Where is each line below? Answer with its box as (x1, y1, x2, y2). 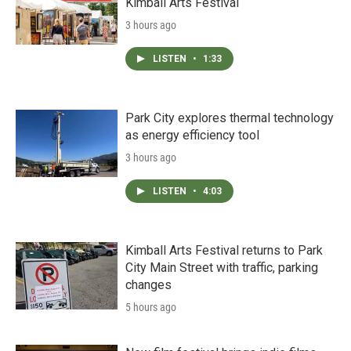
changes (125, 277, 172, 292)
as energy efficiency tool (125, 127, 259, 143)
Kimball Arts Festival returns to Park (125, 242, 323, 258)
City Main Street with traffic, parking (125, 259, 318, 275)
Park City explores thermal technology (125, 110, 334, 125)
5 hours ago (125, 300, 176, 313)
